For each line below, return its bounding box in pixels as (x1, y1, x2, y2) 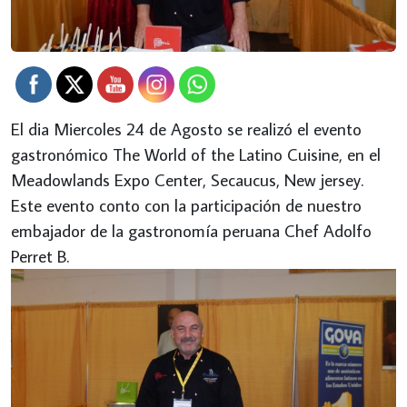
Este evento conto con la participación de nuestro (11, 194, 362, 217)
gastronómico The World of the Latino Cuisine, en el (11, 143, 381, 166)
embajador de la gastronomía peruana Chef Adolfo (11, 219, 372, 243)
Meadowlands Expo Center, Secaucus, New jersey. (11, 168, 363, 192)
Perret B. (11, 244, 69, 268)
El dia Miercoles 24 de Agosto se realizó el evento (11, 117, 362, 141)
